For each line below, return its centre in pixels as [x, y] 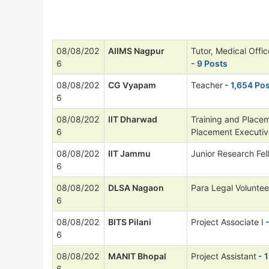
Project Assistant [224, 256]
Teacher [207, 85]
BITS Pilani [130, 222]
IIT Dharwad [133, 119]
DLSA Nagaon [136, 187]
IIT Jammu [129, 153]
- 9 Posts [209, 63]
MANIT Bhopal [137, 256]
